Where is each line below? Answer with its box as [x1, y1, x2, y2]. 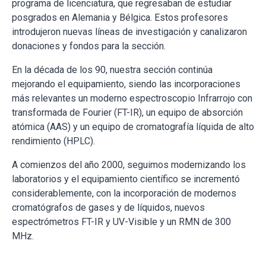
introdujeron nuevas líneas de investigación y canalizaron [12, 26, 247, 37]
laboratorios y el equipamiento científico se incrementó [12, 173, 240, 185]
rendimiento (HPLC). [12, 135, 97, 147]
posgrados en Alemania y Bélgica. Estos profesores [12, 12, 228, 23]
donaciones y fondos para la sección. [12, 40, 166, 52]
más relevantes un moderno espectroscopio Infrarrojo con [12, 93, 252, 104]
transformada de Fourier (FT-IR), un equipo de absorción [12, 107, 243, 118]
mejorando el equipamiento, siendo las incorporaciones [12, 78, 240, 90]
